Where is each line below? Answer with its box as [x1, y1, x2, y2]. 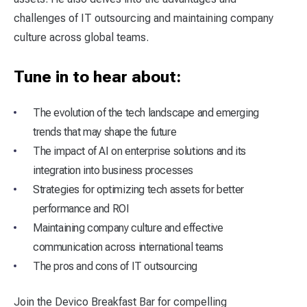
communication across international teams [33, 241, 224, 254]
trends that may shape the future [33, 125, 177, 138]
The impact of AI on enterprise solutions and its [33, 145, 246, 158]
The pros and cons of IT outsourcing [33, 260, 197, 273]
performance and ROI [33, 202, 130, 215]
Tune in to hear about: [14, 67, 181, 86]
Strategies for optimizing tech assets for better [33, 183, 244, 196]
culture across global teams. [14, 31, 149, 44]
